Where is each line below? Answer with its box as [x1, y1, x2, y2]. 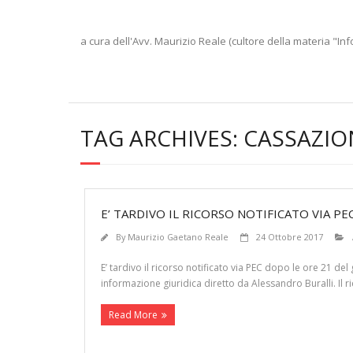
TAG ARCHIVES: [80, 123, 243, 153]
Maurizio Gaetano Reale [128, 231, 229, 243]
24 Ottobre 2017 [256, 231, 323, 243]
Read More [109, 308, 158, 321]
